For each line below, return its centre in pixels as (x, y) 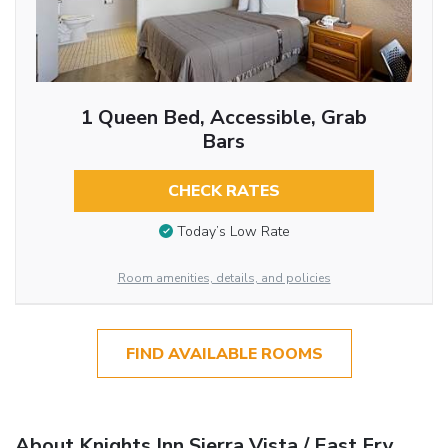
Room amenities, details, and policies (224, 278)
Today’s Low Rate (233, 232)
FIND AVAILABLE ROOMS (224, 353)
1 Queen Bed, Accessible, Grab (223, 117)
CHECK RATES (223, 190)
